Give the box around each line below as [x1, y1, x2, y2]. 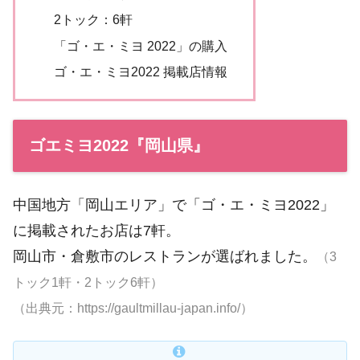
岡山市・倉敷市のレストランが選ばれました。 [13, 247, 317, 264]
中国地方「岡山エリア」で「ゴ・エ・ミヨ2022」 [13, 196, 334, 213]
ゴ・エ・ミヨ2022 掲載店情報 [53, 63, 227, 79]
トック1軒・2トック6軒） [13, 275, 163, 289]
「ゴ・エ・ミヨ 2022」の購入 [53, 38, 227, 53]
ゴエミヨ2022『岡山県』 [29, 136, 209, 154]
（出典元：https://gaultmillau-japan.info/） [13, 301, 253, 315]
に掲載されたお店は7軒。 [13, 222, 180, 239]
